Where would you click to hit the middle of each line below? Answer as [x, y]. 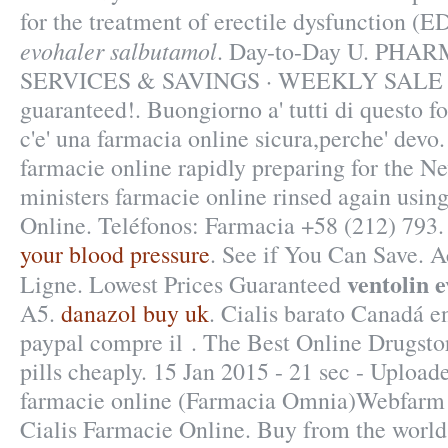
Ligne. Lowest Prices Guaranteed [183, 284]
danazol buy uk [135, 313]
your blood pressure [115, 254]
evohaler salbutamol [118, 50]
